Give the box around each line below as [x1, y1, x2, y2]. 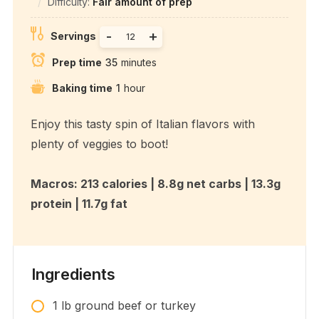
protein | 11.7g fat [30, 197, 127, 211]
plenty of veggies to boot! [30, 137, 168, 152]
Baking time [51, 82, 113, 95]
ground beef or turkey [74, 298, 196, 313]
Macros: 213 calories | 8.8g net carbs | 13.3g [30, 177, 281, 192]
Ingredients [31, 265, 115, 284]
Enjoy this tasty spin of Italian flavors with [30, 117, 255, 132]
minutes [120, 56, 157, 69]
